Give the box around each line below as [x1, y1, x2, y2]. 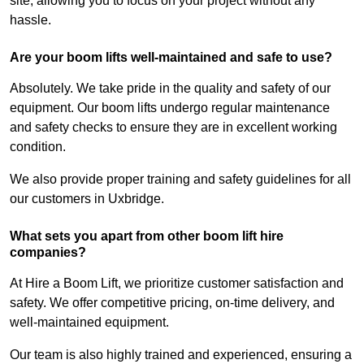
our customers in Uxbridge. [10, 192, 164, 206]
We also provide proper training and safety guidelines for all [10, 172, 351, 187]
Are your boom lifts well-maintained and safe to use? [10, 50, 332, 65]
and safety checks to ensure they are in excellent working [10, 120, 337, 135]
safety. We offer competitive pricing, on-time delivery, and [10, 296, 335, 310]
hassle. [10, 13, 51, 28]
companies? [10, 245, 86, 260]
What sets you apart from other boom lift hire [10, 229, 284, 244]
